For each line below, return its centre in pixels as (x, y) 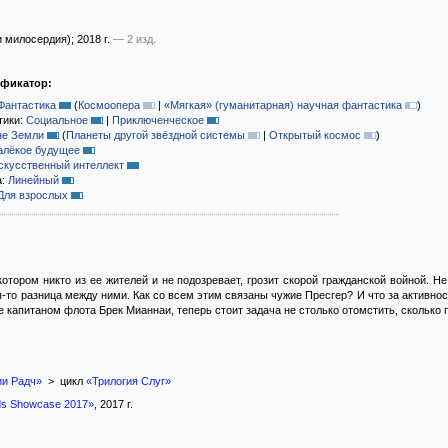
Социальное (57, 120)
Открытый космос (315, 135)
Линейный (33, 180)
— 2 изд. (134, 39)
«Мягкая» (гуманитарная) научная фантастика (283, 105)
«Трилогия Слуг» (128, 381)
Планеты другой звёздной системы (155, 135)
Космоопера (109, 105)
